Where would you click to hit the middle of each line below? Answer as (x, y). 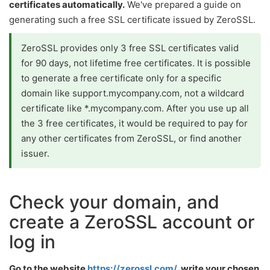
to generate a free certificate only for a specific (121, 78)
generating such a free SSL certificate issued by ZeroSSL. (132, 20)
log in (32, 242)
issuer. (35, 153)
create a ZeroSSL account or (132, 222)
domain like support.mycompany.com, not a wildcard (133, 93)
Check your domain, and (114, 202)
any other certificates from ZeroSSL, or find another (131, 138)
